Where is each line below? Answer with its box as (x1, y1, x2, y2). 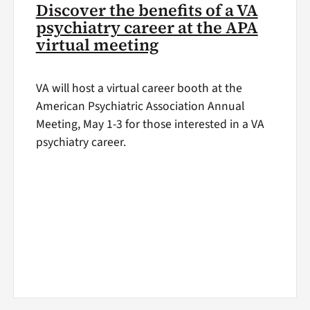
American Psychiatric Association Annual (35, 98, 244, 116)
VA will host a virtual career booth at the (35, 80, 242, 98)
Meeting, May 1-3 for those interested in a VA (35, 116, 264, 134)
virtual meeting (35, 33, 159, 56)
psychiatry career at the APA (35, 16, 258, 39)
